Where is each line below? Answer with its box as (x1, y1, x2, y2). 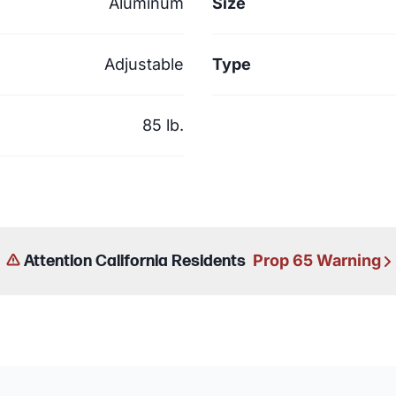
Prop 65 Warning (252, 250, 381, 270)
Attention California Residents (23, 251, 246, 270)
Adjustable (104, 54, 184, 73)
